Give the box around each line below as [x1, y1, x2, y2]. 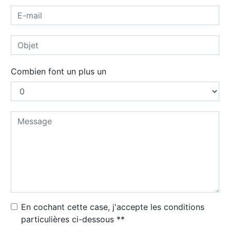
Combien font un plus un [11, 66, 106, 77]
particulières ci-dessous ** [21, 214, 125, 225]
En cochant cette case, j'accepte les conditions [21, 202, 204, 213]
